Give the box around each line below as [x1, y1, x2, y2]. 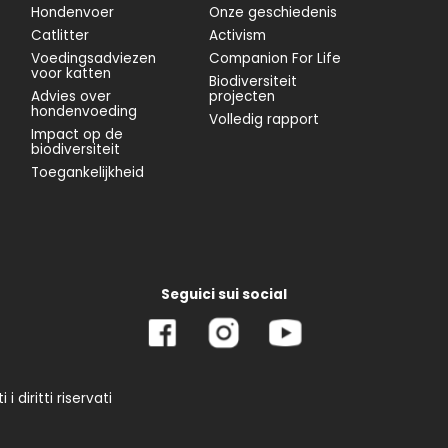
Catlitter [31, 26, 90, 45]
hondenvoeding [31, 102, 138, 121]
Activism [208, 26, 266, 45]
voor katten [31, 64, 112, 83]
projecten [208, 87, 275, 106]
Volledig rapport [208, 110, 319, 129]
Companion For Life [208, 49, 341, 68]
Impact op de [31, 125, 124, 144]
